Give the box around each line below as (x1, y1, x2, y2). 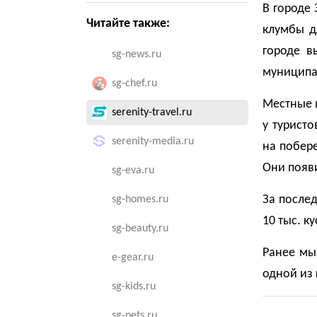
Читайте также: (86, 17, 170, 30)
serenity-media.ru (112, 136, 194, 147)
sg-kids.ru (112, 281, 156, 292)
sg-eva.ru (112, 165, 154, 176)
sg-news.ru (112, 49, 161, 60)
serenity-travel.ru (112, 107, 192, 118)
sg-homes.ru (112, 194, 168, 205)
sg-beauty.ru (112, 223, 168, 234)
